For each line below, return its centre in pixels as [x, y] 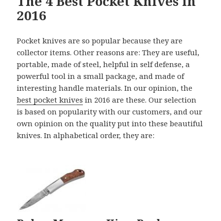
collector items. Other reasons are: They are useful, [108, 52]
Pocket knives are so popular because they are [100, 40]
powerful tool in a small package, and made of [101, 76]
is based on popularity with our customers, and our [110, 111]
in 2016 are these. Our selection [140, 99]
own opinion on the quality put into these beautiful [110, 123]
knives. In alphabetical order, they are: [86, 135]
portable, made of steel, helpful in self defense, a [104, 64]
